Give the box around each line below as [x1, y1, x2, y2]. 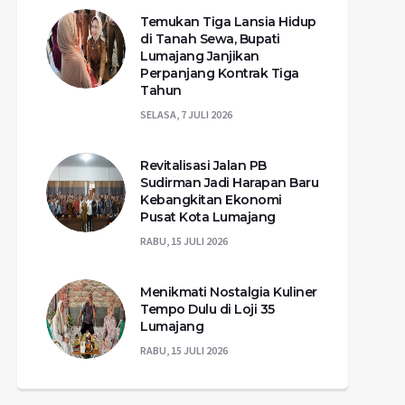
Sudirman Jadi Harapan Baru [140, 174, 318, 191]
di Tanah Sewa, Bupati [140, 30, 280, 47]
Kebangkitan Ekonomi [140, 191, 282, 208]
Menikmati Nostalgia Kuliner [140, 283, 317, 300]
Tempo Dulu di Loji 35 [140, 300, 275, 317]
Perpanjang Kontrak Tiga [140, 64, 299, 81]
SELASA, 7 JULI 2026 [140, 107, 232, 121]
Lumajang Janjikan [140, 47, 259, 64]
